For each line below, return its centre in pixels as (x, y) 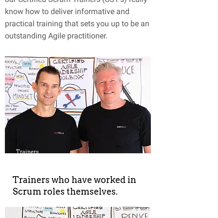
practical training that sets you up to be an (77, 24)
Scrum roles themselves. (65, 191)
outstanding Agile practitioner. (57, 36)
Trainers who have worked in (74, 180)
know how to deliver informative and (67, 11)
